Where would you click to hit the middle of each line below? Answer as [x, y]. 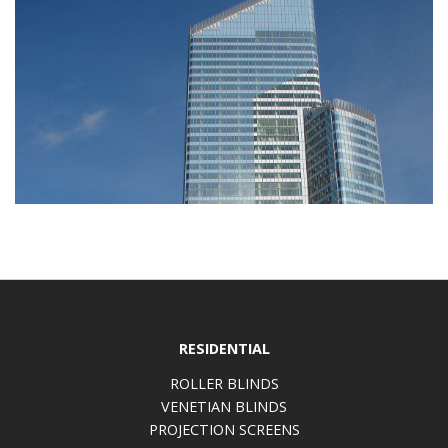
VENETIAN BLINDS [224, 407]
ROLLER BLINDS [224, 384]
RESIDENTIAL [224, 348]
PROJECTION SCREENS [224, 430]
